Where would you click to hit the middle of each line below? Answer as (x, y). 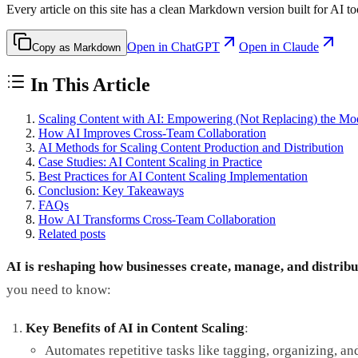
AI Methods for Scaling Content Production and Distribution (191, 147)
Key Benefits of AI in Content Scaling (135, 328)
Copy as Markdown (76, 47)
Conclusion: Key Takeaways (111, 190)
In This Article (88, 84)
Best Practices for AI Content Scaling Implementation (173, 176)
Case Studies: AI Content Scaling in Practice (150, 161)
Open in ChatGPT (173, 46)
